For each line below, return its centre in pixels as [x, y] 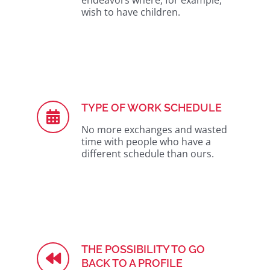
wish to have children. [131, 12]
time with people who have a [146, 142]
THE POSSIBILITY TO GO [143, 249]
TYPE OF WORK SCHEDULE [152, 108]
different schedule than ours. [148, 154]
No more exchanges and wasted [154, 130]
